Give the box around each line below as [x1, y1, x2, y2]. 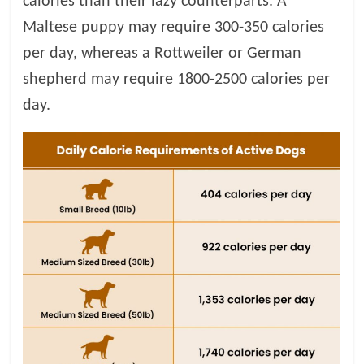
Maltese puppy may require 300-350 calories [23, 19, 325, 36]
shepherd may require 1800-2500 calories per [23, 71, 331, 88]
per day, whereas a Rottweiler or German [23, 45, 302, 62]
